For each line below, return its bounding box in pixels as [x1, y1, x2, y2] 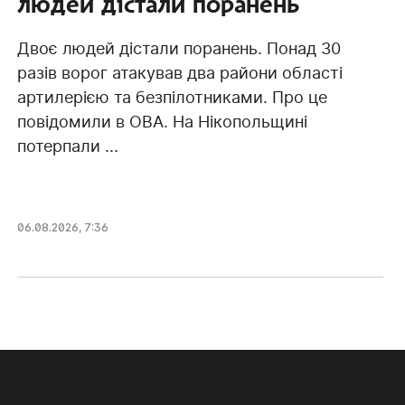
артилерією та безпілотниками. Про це [16, 87, 327, 107]
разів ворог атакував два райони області [16, 62, 343, 82]
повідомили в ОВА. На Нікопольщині [16, 111, 307, 131]
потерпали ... [16, 136, 118, 155]
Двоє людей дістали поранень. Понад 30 [16, 38, 341, 58]
